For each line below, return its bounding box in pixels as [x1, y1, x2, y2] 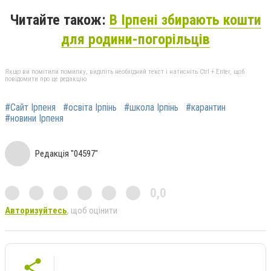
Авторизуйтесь [5, 204, 67, 216]
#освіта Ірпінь [63, 101, 117, 113]
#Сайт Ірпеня [5, 101, 56, 113]
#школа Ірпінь [124, 101, 178, 113]
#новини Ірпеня [5, 112, 64, 124]
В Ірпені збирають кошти [109, 11, 261, 29]
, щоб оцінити [67, 204, 117, 216]
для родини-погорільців [61, 31, 210, 48]
